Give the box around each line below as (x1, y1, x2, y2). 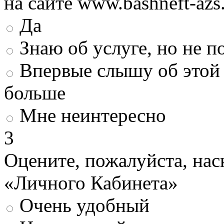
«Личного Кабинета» (4, 171, 178, 193)
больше (4, 81, 65, 103)
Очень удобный (19, 194, 149, 216)
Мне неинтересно (19, 104, 166, 126)
